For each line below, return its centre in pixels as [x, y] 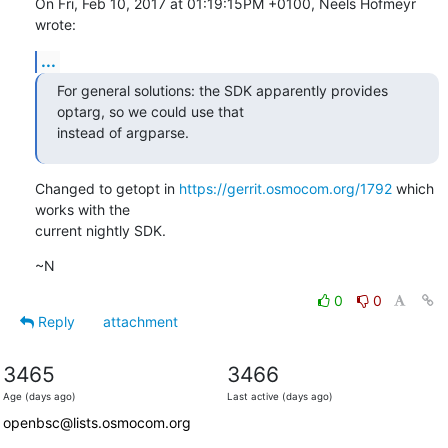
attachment [140, 321]
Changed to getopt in [106, 188]
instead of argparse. [122, 132]
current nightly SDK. [100, 230]
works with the [82, 209]
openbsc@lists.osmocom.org [96, 422]
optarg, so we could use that [150, 111]
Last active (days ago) [279, 396]
